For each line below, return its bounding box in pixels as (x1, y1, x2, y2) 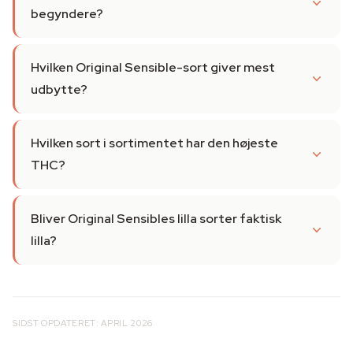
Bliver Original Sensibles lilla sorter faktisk (31, 210, 281, 227)
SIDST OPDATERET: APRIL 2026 (13, 318, 153, 329)
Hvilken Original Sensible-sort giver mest (31, 59, 275, 76)
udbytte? (31, 81, 87, 98)
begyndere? (31, 6, 103, 22)
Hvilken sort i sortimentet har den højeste (31, 135, 278, 151)
